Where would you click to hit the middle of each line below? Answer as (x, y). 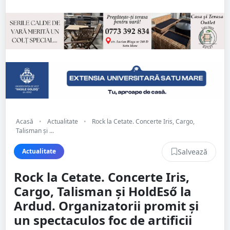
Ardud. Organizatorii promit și (106, 205)
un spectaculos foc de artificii (103, 220)
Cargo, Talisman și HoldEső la (103, 191)
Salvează (193, 151)
